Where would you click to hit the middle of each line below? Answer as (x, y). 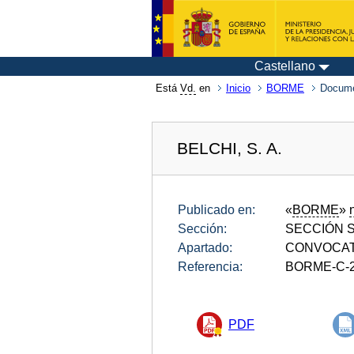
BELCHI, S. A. (230, 148)
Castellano (285, 66)
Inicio (238, 88)
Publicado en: (217, 209)
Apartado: (205, 247)
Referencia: (210, 266)
